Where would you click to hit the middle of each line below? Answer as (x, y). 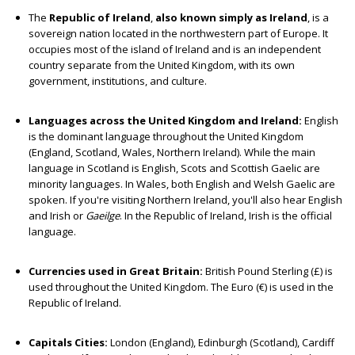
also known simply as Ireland (231, 18)
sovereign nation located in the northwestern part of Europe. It (178, 34)
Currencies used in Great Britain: (117, 271)
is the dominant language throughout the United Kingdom (166, 137)
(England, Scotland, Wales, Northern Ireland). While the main (172, 153)
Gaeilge (103, 216)
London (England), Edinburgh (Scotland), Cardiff (222, 343)
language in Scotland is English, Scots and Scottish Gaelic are (174, 168)
